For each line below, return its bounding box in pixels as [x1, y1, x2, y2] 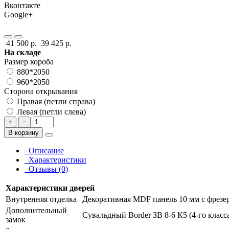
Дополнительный [6, 206, 67, 215]
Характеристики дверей [6, 184, 95, 193]
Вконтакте [4, 1, 40, 10]
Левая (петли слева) [17, 107, 86, 117]
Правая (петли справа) [17, 97, 95, 106]
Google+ [4, 10, 33, 19]
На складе [4, 48, 41, 57]
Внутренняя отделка [6, 195, 77, 204]
